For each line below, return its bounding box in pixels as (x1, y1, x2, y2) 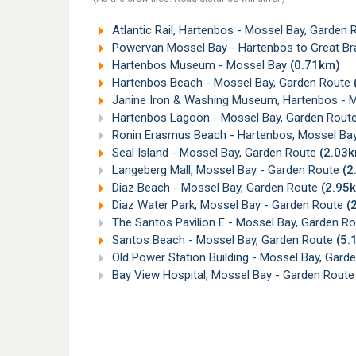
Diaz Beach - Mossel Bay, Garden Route (109, 180, 321, 195)
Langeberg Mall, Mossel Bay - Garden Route (109, 163, 342, 178)
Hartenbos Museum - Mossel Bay (109, 58, 290, 73)
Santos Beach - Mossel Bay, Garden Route (109, 233, 336, 248)
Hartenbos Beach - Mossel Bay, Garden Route (109, 75, 354, 91)
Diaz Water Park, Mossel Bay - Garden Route (109, 198, 346, 213)
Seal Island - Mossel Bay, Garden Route (109, 145, 319, 161)
